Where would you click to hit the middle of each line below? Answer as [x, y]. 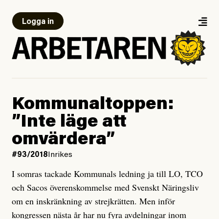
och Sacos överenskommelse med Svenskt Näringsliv [105, 187]
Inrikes [60, 155]
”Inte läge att [69, 123]
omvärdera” [63, 141]
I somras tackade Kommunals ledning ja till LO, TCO [107, 174]
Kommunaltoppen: [93, 105]
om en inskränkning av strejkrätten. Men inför [93, 201]
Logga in [38, 22]
